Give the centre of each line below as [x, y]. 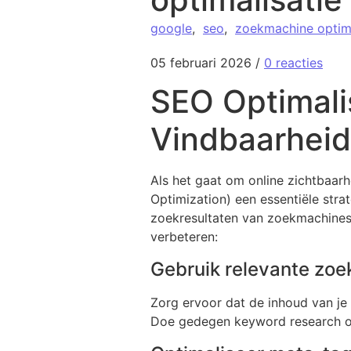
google [171, 28]
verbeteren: [184, 237]
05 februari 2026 [201, 63]
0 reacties [293, 63]
